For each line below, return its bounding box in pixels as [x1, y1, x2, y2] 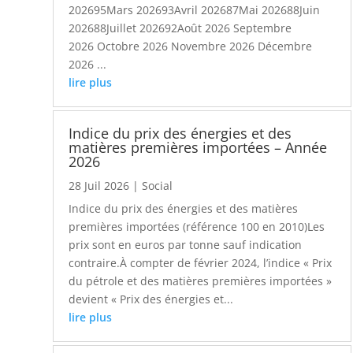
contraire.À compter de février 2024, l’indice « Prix [69, 255, 333, 271]
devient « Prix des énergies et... [69, 292, 234, 307]
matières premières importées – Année [69, 138, 328, 158]
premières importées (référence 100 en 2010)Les [69, 219, 325, 235]
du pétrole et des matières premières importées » [69, 273, 333, 289]
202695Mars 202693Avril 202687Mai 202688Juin [69, 2, 321, 18]
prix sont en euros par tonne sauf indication [69, 237, 303, 253]
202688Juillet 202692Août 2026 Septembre [69, 20, 292, 36]
